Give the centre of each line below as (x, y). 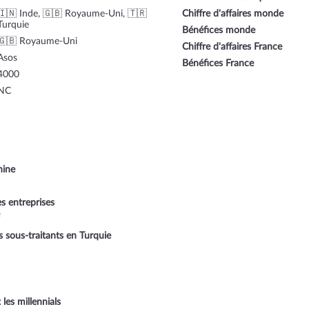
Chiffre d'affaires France (232, 47)
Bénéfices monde (219, 30)
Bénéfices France (218, 63)
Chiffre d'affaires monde (233, 13)
